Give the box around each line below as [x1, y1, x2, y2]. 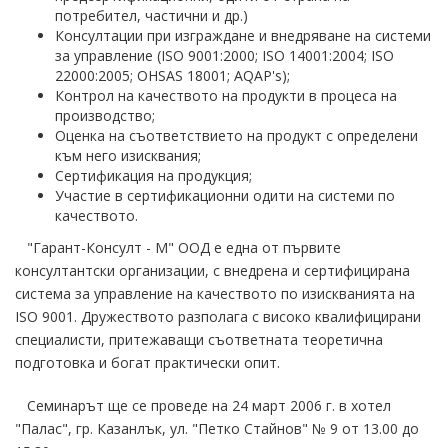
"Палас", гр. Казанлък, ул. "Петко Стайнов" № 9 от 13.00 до [15, 419, 419, 438]
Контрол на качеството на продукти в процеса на [55, 86, 397, 105]
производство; [55, 106, 155, 125]
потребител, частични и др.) [55, 6, 248, 25]
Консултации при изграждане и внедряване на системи [55, 26, 431, 45]
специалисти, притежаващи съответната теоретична [15, 330, 383, 349]
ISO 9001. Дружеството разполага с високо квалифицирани [15, 307, 421, 326]
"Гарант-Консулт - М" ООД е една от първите [15, 238, 341, 257]
